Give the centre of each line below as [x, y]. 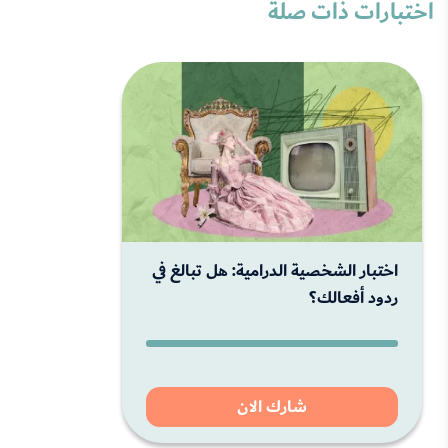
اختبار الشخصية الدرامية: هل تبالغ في [275, 270]
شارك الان [272, 406]
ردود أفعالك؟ [353, 297]
